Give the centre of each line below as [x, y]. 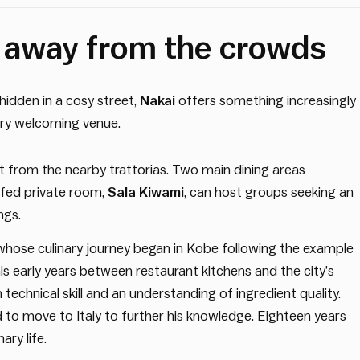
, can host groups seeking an [269, 192]
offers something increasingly [267, 101]
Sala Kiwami [146, 192]
